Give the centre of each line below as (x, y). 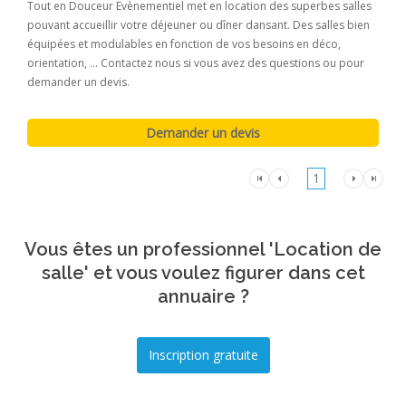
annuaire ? (203, 297)
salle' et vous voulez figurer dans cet (203, 273)
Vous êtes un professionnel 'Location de (203, 250)
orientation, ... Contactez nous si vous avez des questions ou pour (196, 63)
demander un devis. (78, 82)
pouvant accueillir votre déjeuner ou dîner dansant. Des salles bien (198, 25)
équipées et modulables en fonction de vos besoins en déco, (184, 44)
